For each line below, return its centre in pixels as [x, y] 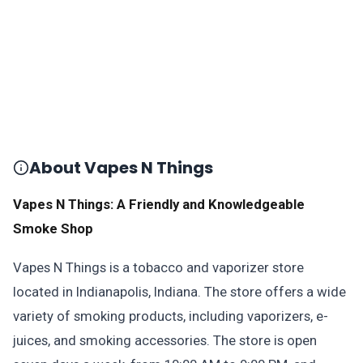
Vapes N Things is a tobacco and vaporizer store [158, 267]
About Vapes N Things [121, 168]
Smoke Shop [53, 228]
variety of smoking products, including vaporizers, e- [171, 316]
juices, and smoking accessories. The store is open [165, 340]
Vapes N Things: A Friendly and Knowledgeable [159, 204]
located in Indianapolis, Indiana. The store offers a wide [179, 292]
